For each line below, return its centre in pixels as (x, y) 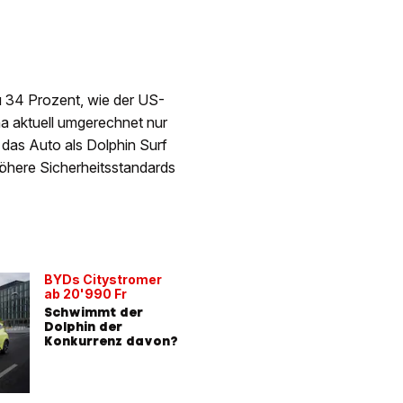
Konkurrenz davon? (111, 341)
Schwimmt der (94, 313)
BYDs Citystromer (103, 280)
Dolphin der (83, 327)
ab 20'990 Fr (85, 294)
